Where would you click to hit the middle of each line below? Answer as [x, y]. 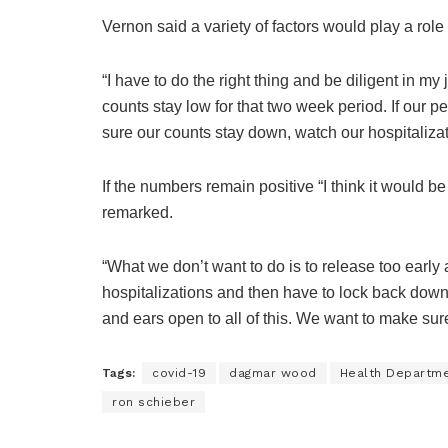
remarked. [137, 213]
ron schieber [153, 402]
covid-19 [179, 373]
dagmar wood [273, 373]
